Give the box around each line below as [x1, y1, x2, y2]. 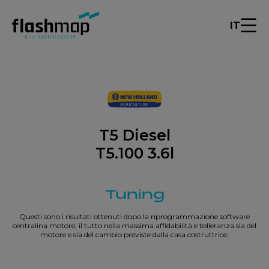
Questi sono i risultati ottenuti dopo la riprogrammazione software [19, 212, 250, 221]
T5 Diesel [98, 126, 171, 144]
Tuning [104, 187, 165, 202]
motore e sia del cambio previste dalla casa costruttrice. [40, 230, 229, 239]
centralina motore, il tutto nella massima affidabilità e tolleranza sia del [13, 221, 256, 230]
